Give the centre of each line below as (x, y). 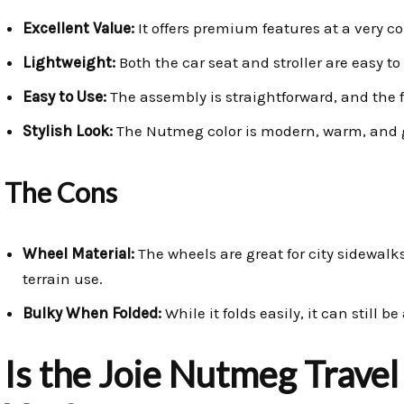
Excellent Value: (78, 28)
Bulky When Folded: (92, 313)
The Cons (61, 193)
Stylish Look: (68, 131)
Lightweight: (69, 63)
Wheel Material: (78, 254)
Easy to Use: (64, 97)
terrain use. (63, 279)
